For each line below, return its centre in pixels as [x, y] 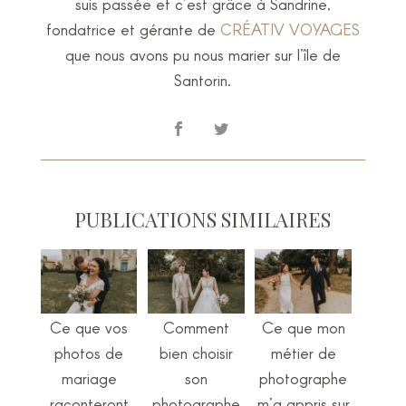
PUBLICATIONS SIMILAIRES [203, 219]
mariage [89, 377]
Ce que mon [303, 327]
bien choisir [196, 352]
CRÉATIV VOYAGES [290, 29]
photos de [89, 352]
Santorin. [203, 79]
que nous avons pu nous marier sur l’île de [203, 54]
